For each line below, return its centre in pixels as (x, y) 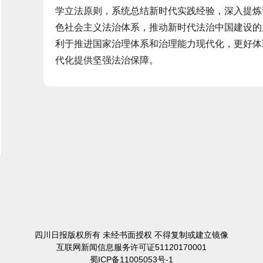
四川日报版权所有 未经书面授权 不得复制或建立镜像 (131, 235)
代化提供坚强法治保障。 (107, 60)
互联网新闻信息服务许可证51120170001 (131, 247)
